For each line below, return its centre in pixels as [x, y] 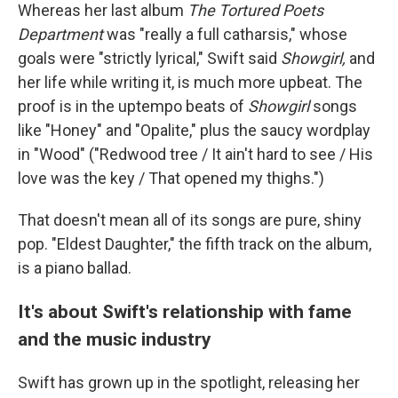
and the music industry [115, 339]
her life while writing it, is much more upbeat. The [190, 82]
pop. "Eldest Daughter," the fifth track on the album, [195, 244]
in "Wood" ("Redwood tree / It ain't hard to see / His [195, 154]
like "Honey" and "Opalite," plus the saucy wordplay [194, 130]
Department [60, 34]
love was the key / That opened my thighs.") [171, 178]
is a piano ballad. [75, 268]
